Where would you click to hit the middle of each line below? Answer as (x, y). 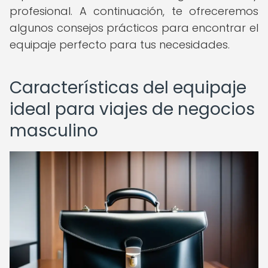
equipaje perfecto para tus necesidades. (120, 45)
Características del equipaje (128, 88)
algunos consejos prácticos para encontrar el (134, 28)
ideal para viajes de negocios (132, 109)
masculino (54, 131)
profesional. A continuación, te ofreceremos (134, 11)
